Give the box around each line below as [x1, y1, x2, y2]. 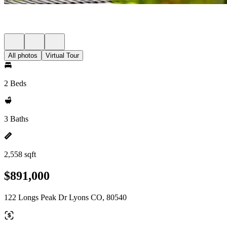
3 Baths [4, 115, 28, 123]
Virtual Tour [46, 52, 79, 59]
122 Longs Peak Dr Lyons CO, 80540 [4, 193, 127, 202]
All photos [8, 52, 37, 59]
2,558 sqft [4, 150, 36, 159]
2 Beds [4, 79, 26, 88]
